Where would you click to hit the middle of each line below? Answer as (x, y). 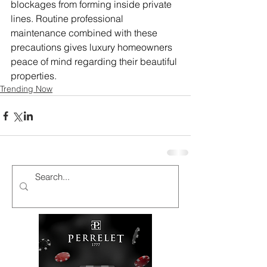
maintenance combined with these (85, 33)
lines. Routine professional (68, 19)
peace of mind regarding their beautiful (95, 62)
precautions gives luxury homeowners (93, 47)
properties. (34, 76)
